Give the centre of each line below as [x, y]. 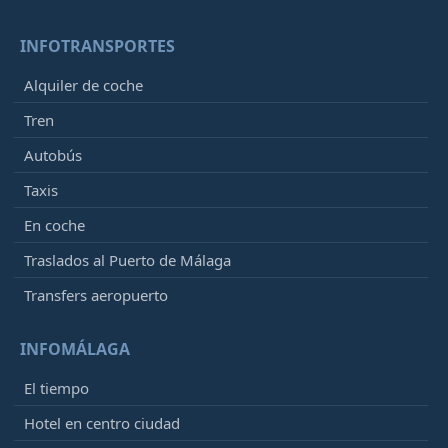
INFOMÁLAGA [75, 348]
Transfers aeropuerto [96, 294]
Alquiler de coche [83, 84]
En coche [54, 224]
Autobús [53, 154]
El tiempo [56, 387]
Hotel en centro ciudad [102, 422]
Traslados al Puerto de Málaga [127, 259]
